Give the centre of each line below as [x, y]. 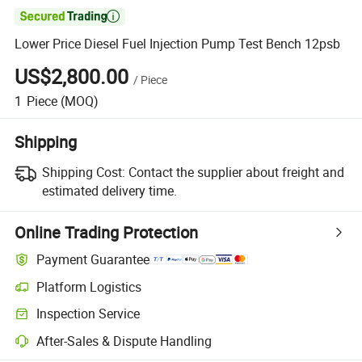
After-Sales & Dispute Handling [124, 341]
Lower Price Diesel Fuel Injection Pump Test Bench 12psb [178, 44]
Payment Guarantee [93, 260]
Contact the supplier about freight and [236, 172]
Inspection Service [88, 314]
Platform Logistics [89, 286]
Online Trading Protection [107, 232]
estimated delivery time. [109, 190]
